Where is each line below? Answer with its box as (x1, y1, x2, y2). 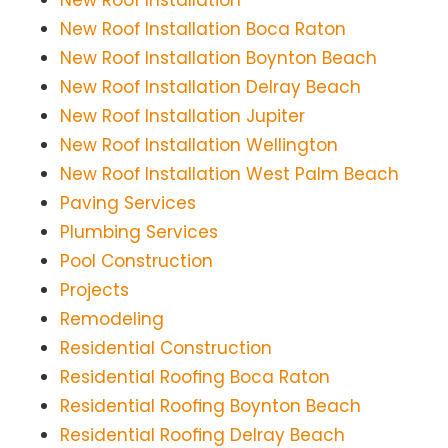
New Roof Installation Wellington (60, 133, 338, 158)
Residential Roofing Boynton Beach (60, 394, 361, 419)
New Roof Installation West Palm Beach (60, 162, 399, 187)
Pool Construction (60, 249, 213, 274)
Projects (60, 278, 129, 303)
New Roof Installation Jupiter (60, 104, 305, 129)
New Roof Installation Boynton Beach (60, 46, 377, 71)
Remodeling (60, 307, 164, 332)
